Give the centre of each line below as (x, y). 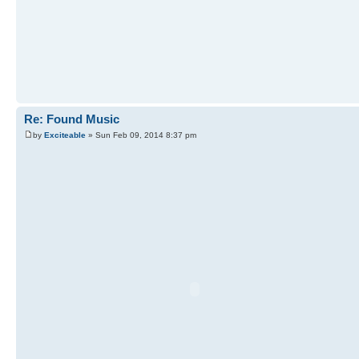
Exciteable (65, 135)
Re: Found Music (72, 119)
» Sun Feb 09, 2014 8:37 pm (141, 135)
